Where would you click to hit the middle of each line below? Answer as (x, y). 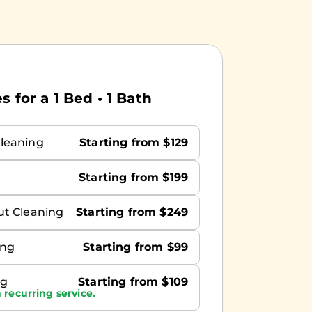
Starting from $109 (133, 281)
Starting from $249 (132, 212)
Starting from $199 (133, 177)
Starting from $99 (135, 247)
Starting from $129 (134, 142)
